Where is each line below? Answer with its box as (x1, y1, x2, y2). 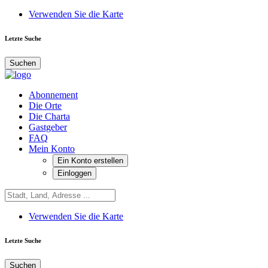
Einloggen (57, 168, 92, 178)
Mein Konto (29, 143, 75, 154)
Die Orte (29, 100, 62, 111)
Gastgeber (29, 121, 67, 132)
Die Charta (29, 111, 70, 121)
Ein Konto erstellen (57, 156, 123, 165)
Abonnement (29, 89, 78, 100)
